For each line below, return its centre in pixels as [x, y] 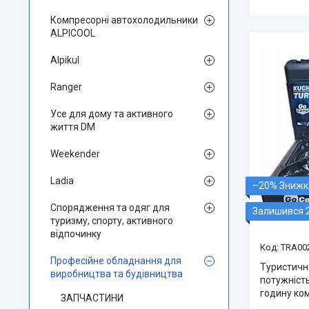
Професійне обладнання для [116, 261]
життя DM [73, 127]
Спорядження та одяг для [110, 208]
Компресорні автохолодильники [124, 20]
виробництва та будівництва [117, 274]
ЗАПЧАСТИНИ [92, 298]
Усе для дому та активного [112, 114]
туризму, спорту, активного [112, 221]
